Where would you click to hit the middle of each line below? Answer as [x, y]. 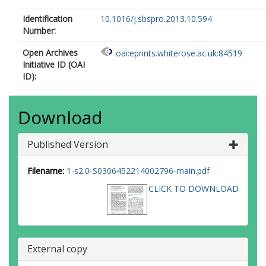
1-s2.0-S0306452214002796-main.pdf [138, 171]
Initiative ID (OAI [54, 64]
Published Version [68, 144]
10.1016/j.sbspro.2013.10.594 [156, 19]
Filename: [46, 171]
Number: [39, 31]
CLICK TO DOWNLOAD [194, 189]
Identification [47, 19]
